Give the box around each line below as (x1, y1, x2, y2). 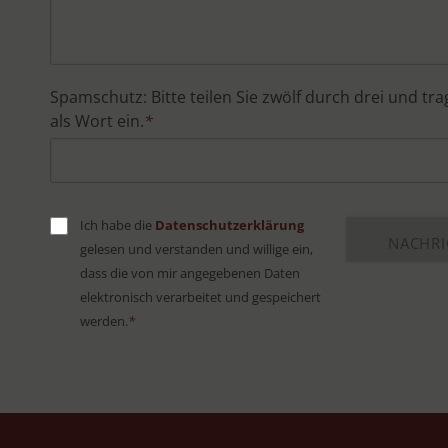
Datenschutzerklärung (155, 215, 304, 234)
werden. (80, 311, 128, 330)
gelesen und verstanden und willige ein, (80, 239, 313, 258)
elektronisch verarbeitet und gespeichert (80, 287, 321, 306)
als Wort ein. (50, 109, 144, 132)
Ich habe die (80, 215, 155, 234)
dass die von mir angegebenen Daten (80, 263, 300, 282)
